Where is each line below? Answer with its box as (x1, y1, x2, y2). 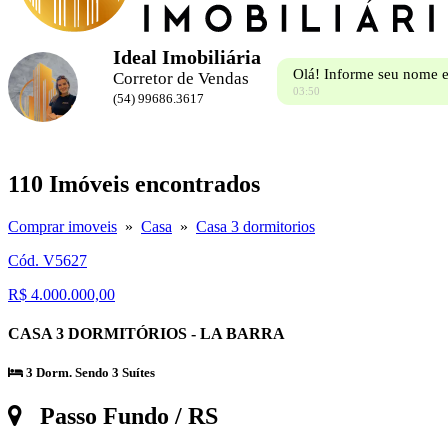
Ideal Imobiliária (113, 46, 261, 68)
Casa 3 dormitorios (196, 217, 315, 235)
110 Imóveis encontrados (8, 170, 260, 197)
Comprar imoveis (8, 217, 117, 235)
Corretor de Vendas (113, 69, 249, 88)
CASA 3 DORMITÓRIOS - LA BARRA (8, 325, 285, 343)
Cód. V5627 (8, 251, 87, 269)
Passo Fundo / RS (40, 403, 218, 430)
